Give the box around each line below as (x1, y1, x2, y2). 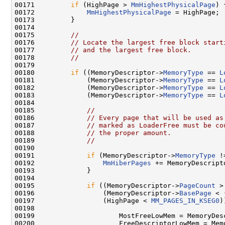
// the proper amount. (87, 129, 171, 137)
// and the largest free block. (71, 46, 191, 54)
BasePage (179, 189, 211, 197)
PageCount (179, 181, 215, 189)
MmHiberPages (103, 159, 151, 167)
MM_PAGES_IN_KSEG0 (151, 196, 219, 204)
